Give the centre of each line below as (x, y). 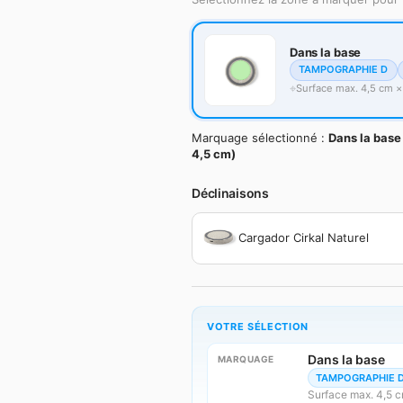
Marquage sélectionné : (260, 138)
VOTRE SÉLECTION (258, 326)
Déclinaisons (230, 193)
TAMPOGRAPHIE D (344, 70)
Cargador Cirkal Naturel (303, 238)
